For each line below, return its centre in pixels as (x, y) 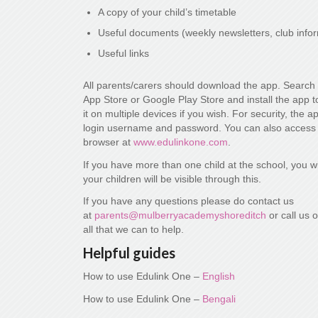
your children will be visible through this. (172, 179)
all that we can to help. (134, 230)
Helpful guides (130, 253)
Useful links (124, 53)
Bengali (219, 299)
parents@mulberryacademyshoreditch (181, 215)
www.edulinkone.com (181, 142)
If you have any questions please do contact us (189, 201)
